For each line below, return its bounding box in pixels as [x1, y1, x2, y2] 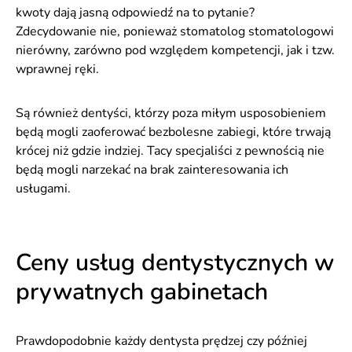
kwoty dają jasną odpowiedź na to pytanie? [16, 4, 255, 21]
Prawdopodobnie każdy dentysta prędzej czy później [16, 332, 307, 350]
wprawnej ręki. [16, 60, 99, 78]
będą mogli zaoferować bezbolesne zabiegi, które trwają [16, 123, 331, 141]
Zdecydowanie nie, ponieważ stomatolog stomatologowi [16, 23, 334, 40]
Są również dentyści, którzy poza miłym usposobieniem [16, 104, 326, 122]
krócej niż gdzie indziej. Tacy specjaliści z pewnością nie [16, 142, 324, 159]
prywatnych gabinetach [16, 276, 268, 308]
